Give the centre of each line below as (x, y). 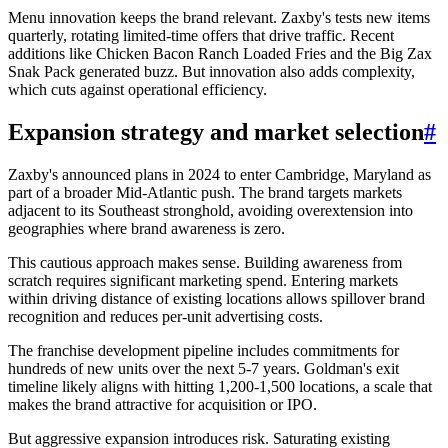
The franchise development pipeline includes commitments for (203, 350)
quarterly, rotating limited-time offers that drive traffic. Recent (201, 35)
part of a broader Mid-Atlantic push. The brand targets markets (205, 192)
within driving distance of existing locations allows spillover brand (216, 298)
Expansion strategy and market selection (216, 131)
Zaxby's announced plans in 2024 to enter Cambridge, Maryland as (219, 174)
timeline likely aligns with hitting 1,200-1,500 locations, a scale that (220, 386)
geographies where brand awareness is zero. (146, 228)
